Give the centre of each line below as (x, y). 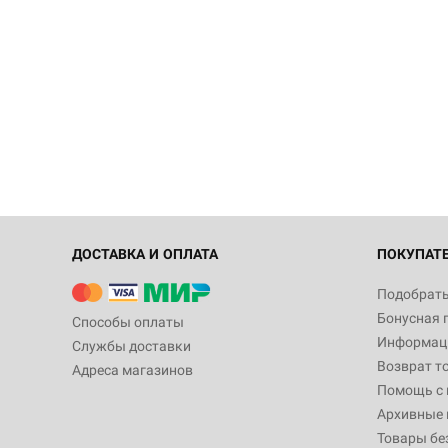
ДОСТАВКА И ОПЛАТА (145, 254)
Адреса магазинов (132, 370)
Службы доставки (131, 346)
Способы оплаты (128, 322)
